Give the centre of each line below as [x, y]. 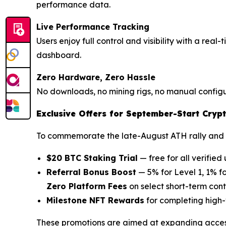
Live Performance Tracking [93, 27]
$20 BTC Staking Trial [92, 158]
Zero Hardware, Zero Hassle [96, 77]
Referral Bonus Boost [91, 172]
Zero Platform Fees [87, 186]
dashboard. [59, 55]
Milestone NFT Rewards [95, 201]
